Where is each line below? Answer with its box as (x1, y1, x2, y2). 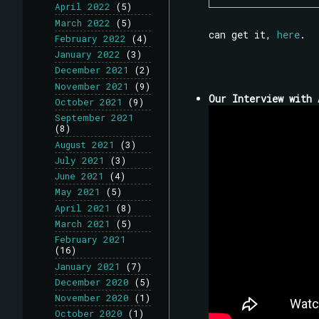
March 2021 (55, 218, 110, 229)
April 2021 (55, 202, 110, 214)
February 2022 (55, 32, 126, 44)
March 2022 (55, 16, 110, 28)
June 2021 (55, 170, 104, 182)
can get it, (208, 27, 277, 41)
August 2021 (55, 138, 115, 150)
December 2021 (55, 64, 129, 76)
